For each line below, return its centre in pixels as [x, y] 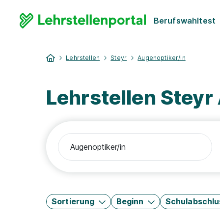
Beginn [130, 201]
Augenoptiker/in [162, 58]
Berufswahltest [184, 20]
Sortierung [73, 201]
